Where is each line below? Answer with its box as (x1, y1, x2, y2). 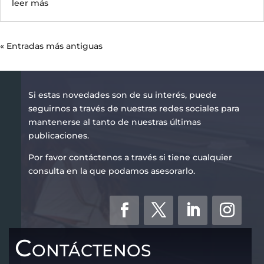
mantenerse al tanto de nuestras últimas (28, 117, 201, 128)
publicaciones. (28, 130, 89, 141)
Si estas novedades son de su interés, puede (28, 90, 217, 101)
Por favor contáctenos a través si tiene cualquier (28, 152, 232, 163)
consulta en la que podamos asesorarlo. (28, 166, 195, 177)
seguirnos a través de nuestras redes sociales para (28, 103, 239, 114)
